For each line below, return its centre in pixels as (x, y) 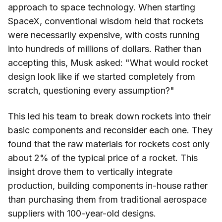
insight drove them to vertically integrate (90, 172)
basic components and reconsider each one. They (110, 130)
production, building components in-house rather (108, 186)
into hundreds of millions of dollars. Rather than (105, 49)
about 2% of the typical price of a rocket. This (103, 158)
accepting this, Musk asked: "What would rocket (108, 63)
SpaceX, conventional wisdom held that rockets (106, 21)
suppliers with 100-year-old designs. (82, 214)
